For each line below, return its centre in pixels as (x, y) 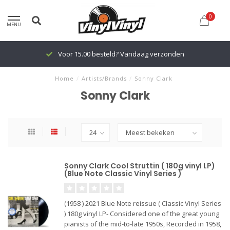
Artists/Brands (104, 78)
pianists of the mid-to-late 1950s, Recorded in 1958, (143, 224)
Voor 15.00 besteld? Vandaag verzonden (120, 54)
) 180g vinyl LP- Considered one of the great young (142, 214)
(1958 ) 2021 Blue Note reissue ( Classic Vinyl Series (143, 203)
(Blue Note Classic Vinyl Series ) (123, 174)
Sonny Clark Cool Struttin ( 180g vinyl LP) (140, 166)
